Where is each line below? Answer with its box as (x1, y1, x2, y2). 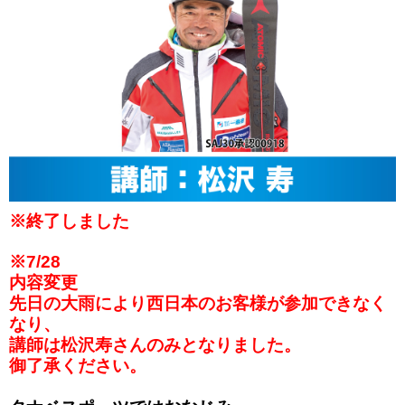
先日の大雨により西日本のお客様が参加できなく (9, 293, 387, 313)
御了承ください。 (9, 355, 146, 375)
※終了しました (9, 211, 129, 231)
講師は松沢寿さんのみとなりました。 (9, 334, 301, 354)
